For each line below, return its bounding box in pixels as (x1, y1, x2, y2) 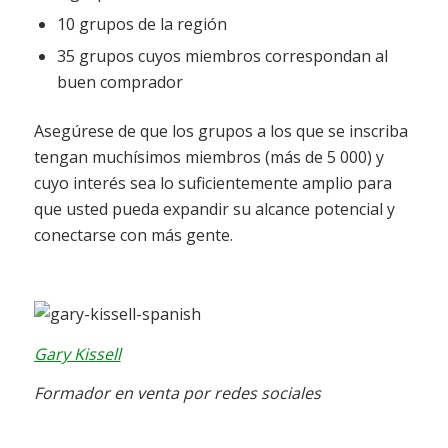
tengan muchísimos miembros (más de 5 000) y (33, 146, 384, 169)
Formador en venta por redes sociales (33, 382, 325, 405)
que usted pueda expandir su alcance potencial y (33, 198, 395, 221)
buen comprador (56, 71, 183, 94)
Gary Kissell (33, 342, 121, 365)
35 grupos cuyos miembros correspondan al (56, 45, 388, 68)
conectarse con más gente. (33, 224, 233, 247)
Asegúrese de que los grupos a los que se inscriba (33, 120, 408, 143)
